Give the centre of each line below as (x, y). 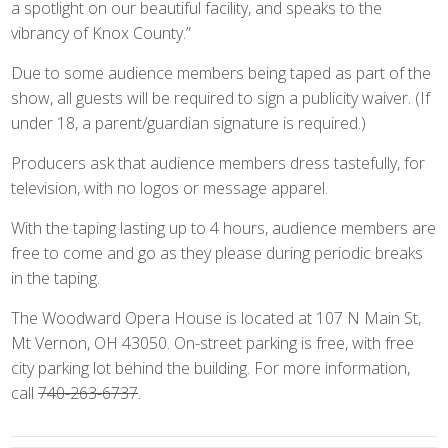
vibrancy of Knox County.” (101, 33)
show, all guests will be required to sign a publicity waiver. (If (221, 98)
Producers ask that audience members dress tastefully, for (218, 163)
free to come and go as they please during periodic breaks (217, 253)
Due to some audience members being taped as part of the (221, 73)
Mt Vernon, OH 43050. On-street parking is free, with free (213, 343)
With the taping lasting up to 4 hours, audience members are (224, 228)
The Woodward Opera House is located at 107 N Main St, (216, 318)
